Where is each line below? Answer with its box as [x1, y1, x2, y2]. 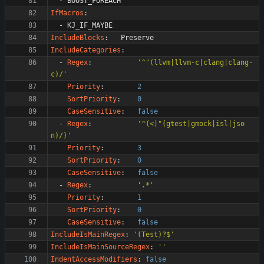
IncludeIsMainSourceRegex [51, 243, 150, 251]
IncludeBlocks [51, 34, 104, 42]
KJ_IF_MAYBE [67, 21, 113, 29]
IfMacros [51, 9, 84, 17]
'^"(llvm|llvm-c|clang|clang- [137, 58, 253, 67]
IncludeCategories [51, 46, 121, 54]
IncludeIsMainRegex [51, 230, 125, 239]
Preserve [121, 34, 154, 42]
